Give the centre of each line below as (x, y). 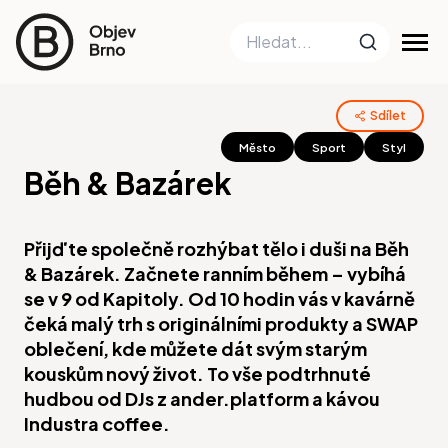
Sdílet (388, 115)
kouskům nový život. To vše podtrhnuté (197, 373)
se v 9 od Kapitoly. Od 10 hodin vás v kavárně (219, 298)
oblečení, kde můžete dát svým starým (195, 348)
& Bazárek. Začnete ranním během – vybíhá (215, 273)
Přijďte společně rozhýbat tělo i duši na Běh (216, 248)
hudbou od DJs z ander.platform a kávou (202, 398)
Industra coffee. (97, 423)
